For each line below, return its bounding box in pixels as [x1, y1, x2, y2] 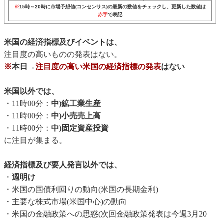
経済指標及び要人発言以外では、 [4, 161, 122, 169]
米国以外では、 [4, 87, 59, 96]
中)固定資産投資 [51, 124, 109, 133]
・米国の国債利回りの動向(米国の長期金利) [4, 185, 158, 194]
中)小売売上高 [51, 111, 101, 120]
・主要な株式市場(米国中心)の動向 [4, 197, 127, 206]
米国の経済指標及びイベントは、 [4, 38, 122, 47]
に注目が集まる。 [4, 136, 67, 145]
